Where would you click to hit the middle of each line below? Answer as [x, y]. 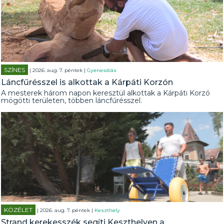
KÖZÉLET [18, 210]
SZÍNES [15, 70]
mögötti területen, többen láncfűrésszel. [72, 100]
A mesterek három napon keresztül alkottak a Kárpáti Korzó [106, 93]
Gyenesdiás [102, 70]
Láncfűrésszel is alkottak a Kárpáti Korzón [87, 82]
